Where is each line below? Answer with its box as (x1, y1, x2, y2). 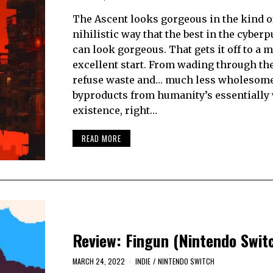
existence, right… (72, 104, 157, 116)
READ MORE (81, 132, 121, 145)
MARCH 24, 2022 (72, 255, 125, 266)
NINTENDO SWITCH (157, 255, 214, 266)
